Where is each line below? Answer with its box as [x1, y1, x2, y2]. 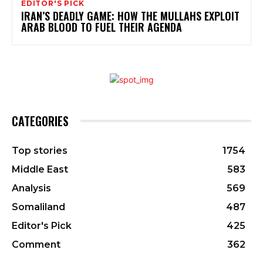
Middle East [12, 163, 68, 175]
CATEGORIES [12, 112, 69, 130]
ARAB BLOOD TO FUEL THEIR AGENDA [21, 19, 182, 35]
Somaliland [12, 201, 65, 213]
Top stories [12, 144, 68, 156]
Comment [12, 238, 60, 250]
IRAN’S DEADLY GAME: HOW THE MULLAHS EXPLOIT [21, 8, 240, 23]
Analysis [12, 182, 51, 194]
